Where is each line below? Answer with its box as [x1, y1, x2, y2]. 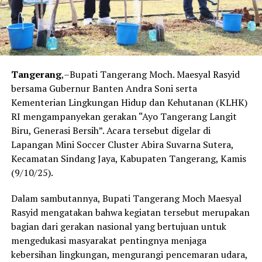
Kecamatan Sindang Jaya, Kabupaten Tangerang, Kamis [11, 151, 246, 165]
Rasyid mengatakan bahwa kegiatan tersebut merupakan [11, 205, 250, 219]
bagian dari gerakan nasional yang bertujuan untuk [11, 219, 226, 233]
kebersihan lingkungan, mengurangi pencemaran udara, [11, 247, 247, 261]
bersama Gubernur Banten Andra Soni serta [11, 81, 197, 95]
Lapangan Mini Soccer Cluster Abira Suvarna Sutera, [11, 137, 233, 151]
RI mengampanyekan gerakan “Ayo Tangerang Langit [11, 109, 237, 123]
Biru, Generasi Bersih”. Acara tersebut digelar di [11, 123, 211, 137]
